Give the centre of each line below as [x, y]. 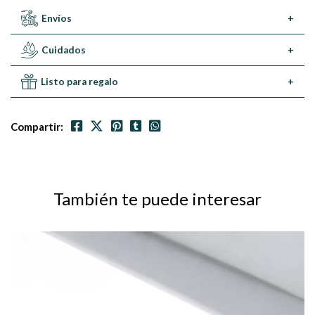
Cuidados [63, 50]
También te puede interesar [157, 199]
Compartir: [37, 127]
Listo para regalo [80, 82]
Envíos [57, 19]
